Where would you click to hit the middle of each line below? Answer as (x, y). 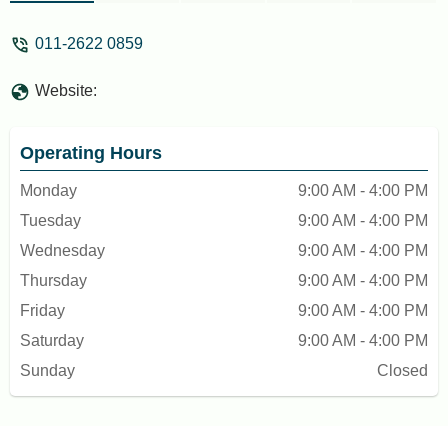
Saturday (52, 340)
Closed (402, 370)
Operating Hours (91, 153)
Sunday (47, 370)
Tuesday (50, 220)
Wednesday (62, 250)
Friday (42, 310)
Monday (48, 190)
